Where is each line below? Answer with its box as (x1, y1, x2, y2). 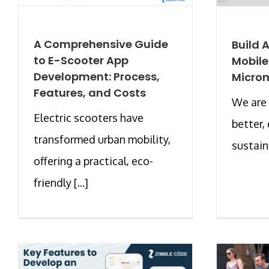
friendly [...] (34, 176, 88, 190)
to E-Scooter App (34, 53, 128, 68)
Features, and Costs (34, 85, 146, 101)
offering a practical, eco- (34, 154, 153, 168)
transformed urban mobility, (34, 133, 171, 147)
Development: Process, (34, 69, 160, 85)
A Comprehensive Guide (34, 37, 168, 52)
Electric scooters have (34, 111, 144, 125)
